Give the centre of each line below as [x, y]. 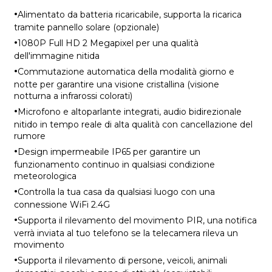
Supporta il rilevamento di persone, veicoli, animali [122, 260]
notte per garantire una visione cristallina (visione [116, 84]
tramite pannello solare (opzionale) [86, 27]
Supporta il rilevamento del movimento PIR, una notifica [137, 220]
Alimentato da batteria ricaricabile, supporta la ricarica [129, 14]
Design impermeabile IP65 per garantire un [109, 151]
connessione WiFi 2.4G [62, 204]
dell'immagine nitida [56, 56]
